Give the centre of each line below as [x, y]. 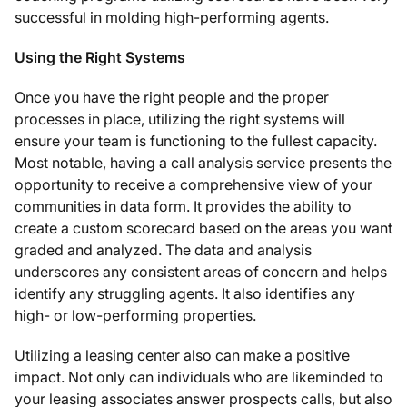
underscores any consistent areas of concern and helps [201, 272]
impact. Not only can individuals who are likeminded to [199, 377]
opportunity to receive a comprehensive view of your [194, 184]
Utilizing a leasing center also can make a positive [182, 355]
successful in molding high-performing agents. [172, 17]
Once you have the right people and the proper [172, 97]
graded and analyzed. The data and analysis [163, 250]
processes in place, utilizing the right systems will [180, 119]
